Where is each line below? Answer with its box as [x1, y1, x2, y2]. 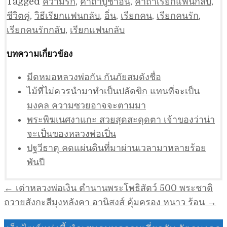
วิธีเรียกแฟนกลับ [34, 10, 100, 21]
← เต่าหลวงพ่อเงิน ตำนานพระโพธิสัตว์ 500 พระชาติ [4, 182, 213, 193]
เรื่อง [4, 191, 30, 211]
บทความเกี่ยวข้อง [7, 48, 72, 59]
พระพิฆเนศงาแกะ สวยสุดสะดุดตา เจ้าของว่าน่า [27, 114, 215, 125]
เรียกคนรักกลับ [7, 24, 65, 35]
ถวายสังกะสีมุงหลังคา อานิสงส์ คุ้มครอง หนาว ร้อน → [4, 197, 216, 207]
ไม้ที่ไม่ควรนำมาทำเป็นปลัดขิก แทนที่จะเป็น [27, 86, 200, 96]
